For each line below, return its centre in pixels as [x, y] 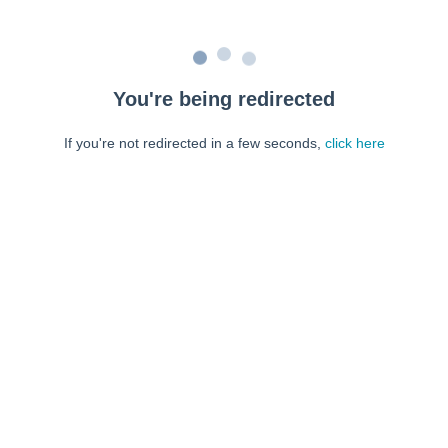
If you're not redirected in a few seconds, [194, 143]
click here [354, 143]
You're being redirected [224, 99]
